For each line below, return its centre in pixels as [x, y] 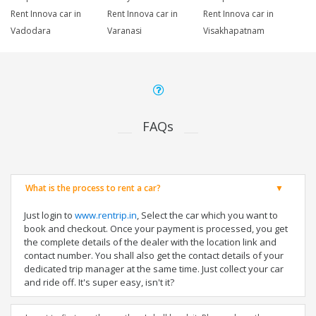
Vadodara [31, 31]
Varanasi [124, 31]
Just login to [49, 215]
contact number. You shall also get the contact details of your [154, 256]
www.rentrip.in [106, 215]
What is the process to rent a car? [93, 188]
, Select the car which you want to [207, 215]
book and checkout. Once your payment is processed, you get [156, 229]
